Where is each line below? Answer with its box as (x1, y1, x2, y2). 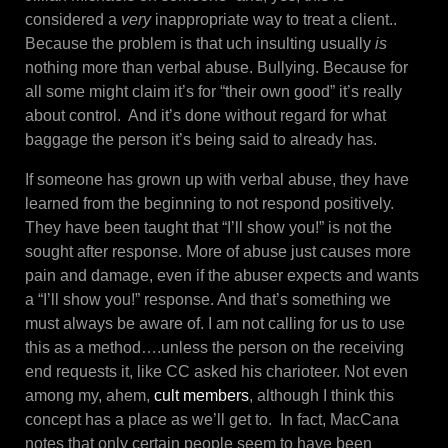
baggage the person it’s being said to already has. (25, 131, 377, 149)
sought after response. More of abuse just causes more (25, 243, 411, 261)
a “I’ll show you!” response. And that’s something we (25, 291, 391, 309)
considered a (25, 11, 121, 29)
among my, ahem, (25, 387, 154, 405)
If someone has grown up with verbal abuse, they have (25, 171, 409, 189)
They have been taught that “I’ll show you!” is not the (25, 219, 392, 237)
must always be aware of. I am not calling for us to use (25, 315, 405, 333)
